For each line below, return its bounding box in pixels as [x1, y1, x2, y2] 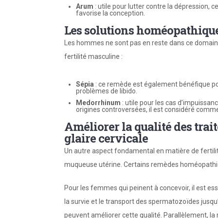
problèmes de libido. [76, 87, 137, 95]
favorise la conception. [76, 9, 145, 17]
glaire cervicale [64, 130, 148, 146]
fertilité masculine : [64, 52, 123, 60]
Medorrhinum [76, 98, 121, 107]
